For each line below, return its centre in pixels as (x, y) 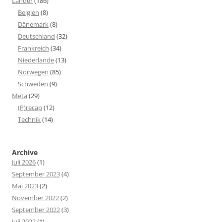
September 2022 (36, 209)
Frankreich (33, 48)
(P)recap (30, 107)
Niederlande (36, 60)
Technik (29, 119)
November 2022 (35, 197)
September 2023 (36, 174)
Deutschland (36, 36)
